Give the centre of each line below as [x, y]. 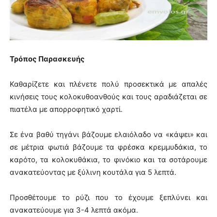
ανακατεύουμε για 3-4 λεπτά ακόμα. [74, 210]
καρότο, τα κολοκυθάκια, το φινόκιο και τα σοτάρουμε [108, 159]
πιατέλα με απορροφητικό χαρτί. [66, 109]
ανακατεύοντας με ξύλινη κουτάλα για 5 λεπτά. [93, 172]
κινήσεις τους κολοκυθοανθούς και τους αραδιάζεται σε [108, 96]
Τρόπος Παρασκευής [47, 59]
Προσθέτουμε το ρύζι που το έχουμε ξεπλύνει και [108, 197]
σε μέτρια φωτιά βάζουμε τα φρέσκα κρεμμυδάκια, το [108, 147]
